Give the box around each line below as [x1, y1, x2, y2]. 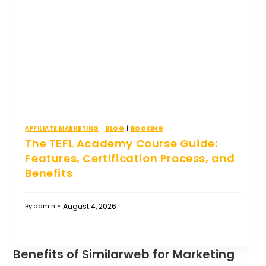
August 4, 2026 [62, 201, 116, 211]
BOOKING [130, 124, 164, 132]
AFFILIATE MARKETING [25, 124, 99, 132]
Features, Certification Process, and [25, 151, 236, 166]
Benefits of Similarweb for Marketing [13, 245, 235, 262]
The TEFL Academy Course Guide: [25, 136, 218, 151]
